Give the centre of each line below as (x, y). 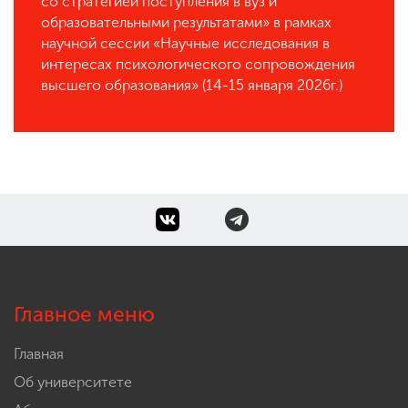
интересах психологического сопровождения (198, 64)
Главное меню (84, 315)
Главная (39, 354)
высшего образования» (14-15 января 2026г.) (192, 85)
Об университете (73, 382)
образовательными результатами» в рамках (186, 22)
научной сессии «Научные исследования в (185, 43)
